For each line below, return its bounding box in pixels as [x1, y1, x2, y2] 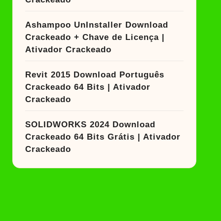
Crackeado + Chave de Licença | [25, 33, 165, 42]
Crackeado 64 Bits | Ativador [25, 82, 150, 92]
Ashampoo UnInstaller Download [25, 20, 168, 30]
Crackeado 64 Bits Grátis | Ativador [25, 132, 181, 142]
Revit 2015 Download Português [25, 70, 164, 79]
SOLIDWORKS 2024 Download [25, 120, 155, 129]
